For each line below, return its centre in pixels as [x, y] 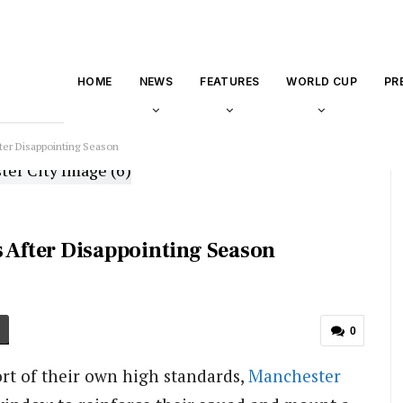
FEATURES [230, 81]
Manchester [295, 376]
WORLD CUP [322, 81]
